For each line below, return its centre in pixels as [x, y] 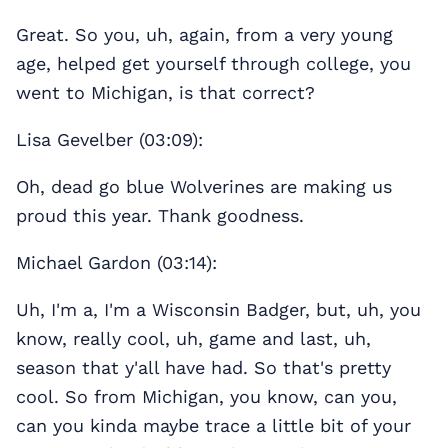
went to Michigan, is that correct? [165, 93]
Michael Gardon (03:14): [116, 263]
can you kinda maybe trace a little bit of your [213, 426]
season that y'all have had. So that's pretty [203, 368]
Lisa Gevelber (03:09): [109, 140]
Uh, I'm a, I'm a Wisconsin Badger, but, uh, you [218, 310]
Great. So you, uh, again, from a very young [204, 35]
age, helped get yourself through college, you [213, 64]
